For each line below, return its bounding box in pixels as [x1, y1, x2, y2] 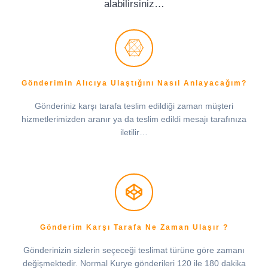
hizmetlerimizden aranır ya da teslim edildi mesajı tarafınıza [22, 114, 246, 124]
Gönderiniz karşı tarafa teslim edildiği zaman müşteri [35, 101, 233, 111]
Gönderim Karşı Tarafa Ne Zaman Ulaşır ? [39, 223, 229, 232]
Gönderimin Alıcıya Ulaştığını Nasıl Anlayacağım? [21, 79, 247, 88]
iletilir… [120, 127, 148, 138]
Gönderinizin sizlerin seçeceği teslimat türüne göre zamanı [23, 245, 245, 255]
